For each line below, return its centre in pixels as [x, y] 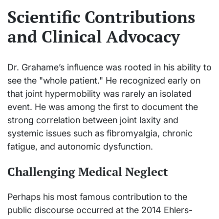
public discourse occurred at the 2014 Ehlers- [100, 210]
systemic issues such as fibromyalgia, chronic [100, 133]
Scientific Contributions [101, 17]
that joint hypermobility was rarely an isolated [99, 93]
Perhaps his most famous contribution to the [97, 197]
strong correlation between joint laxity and [93, 120]
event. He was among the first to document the [103, 107]
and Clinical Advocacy [94, 37]
